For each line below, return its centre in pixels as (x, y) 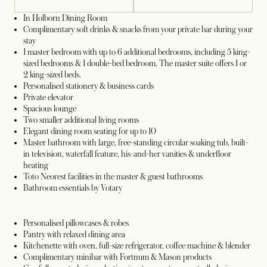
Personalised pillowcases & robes (76, 223)
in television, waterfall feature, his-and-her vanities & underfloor (127, 154)
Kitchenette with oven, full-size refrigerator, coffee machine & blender (137, 246)
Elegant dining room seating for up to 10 (90, 131)
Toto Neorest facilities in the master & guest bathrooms (113, 177)
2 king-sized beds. (52, 75)
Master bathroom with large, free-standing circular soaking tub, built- (136, 143)
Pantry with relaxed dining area (74, 235)
